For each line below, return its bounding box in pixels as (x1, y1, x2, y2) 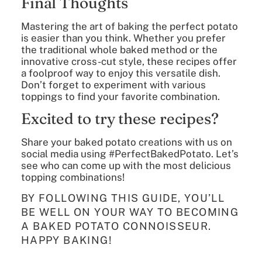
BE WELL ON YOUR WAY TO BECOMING (20, 205, 239, 218)
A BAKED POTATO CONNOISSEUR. (20, 219, 212, 232)
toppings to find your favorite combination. (20, 91, 220, 103)
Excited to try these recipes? (20, 109, 219, 128)
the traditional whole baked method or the (20, 44, 218, 56)
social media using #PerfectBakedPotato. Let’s (20, 147, 239, 160)
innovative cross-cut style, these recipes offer (20, 56, 237, 68)
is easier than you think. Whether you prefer (20, 32, 226, 44)
